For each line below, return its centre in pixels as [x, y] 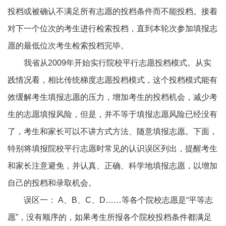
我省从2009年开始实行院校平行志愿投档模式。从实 [118, 63]
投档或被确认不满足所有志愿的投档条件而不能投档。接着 [112, 11]
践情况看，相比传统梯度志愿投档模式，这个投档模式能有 [112, 80]
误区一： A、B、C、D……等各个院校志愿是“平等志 [118, 200]
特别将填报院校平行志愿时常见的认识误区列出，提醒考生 [112, 148]
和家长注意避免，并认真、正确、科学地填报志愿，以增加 [112, 165]
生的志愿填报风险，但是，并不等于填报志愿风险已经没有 [112, 114]
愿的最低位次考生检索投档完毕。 [68, 45]
